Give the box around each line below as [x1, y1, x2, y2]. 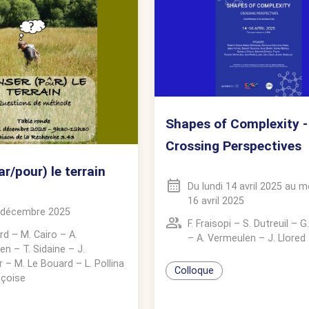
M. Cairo [21, 228, 57, 241]
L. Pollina [85, 257, 124, 270]
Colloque [175, 265, 214, 277]
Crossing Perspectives [166, 138, 301, 154]
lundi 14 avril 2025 [202, 181, 282, 193]
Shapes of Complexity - [166, 116, 308, 132]
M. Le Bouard [14, 257, 73, 270]
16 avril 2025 [188, 195, 244, 208]
